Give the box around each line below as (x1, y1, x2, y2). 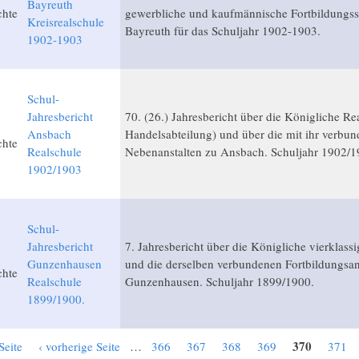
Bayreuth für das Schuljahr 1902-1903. (124, 22, 321, 39)
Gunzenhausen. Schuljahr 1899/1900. (124, 273, 314, 290)
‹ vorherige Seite (38, 338, 120, 355)
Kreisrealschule (26, 14, 104, 30)
